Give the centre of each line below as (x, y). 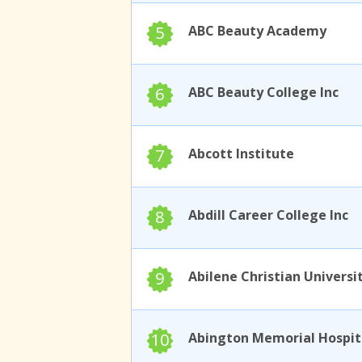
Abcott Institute (241, 154)
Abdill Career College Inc (268, 215)
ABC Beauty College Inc (263, 93)
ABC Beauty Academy (257, 31)
